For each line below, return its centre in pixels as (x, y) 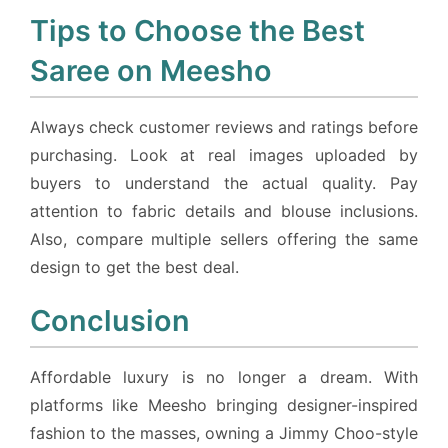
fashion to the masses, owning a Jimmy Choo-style (224, 433)
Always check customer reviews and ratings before (224, 127)
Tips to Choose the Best (197, 31)
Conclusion (110, 321)
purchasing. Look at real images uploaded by (224, 155)
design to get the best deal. (134, 267)
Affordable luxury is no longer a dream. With (224, 377)
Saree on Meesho (151, 71)
